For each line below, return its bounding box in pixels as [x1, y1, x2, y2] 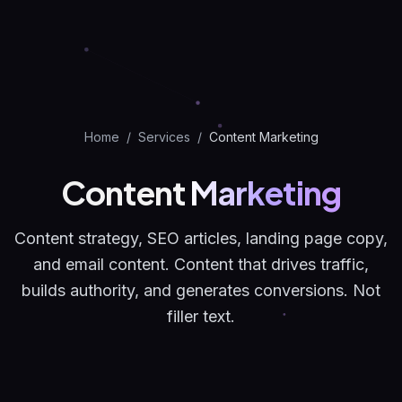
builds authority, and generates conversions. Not [22, 280, 380, 300]
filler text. [167, 306, 235, 326]
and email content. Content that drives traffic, [33, 254, 369, 274]
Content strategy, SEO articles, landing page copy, [14, 228, 388, 248]
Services [137, 128, 190, 144]
